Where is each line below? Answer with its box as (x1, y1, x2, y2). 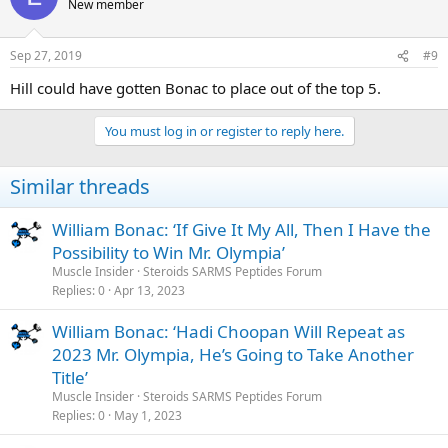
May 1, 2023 (114, 407, 182, 425)
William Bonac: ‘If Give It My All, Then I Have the (52, 218, 431, 242)
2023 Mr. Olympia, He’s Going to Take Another (52, 343, 414, 367)
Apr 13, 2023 (114, 282, 185, 300)
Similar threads (10, 173, 150, 201)
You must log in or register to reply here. (104, 122, 344, 141)
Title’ (52, 366, 88, 390)
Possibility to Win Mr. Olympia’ (52, 241, 285, 265)
